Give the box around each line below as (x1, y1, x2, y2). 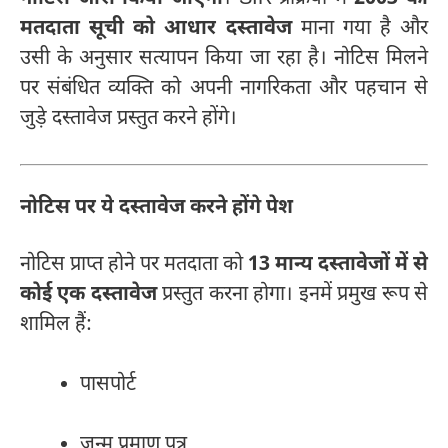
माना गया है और (291, 16, 428, 43)
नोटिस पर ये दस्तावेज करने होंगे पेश (20, 195, 293, 222)
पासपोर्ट (80, 371, 136, 398)
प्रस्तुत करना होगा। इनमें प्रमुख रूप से (156, 281, 429, 308)
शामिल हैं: (20, 311, 92, 338)
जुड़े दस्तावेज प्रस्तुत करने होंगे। (20, 106, 237, 133)
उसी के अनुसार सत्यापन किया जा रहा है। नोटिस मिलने (20, 46, 428, 73)
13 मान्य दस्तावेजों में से (248, 251, 428, 278)
